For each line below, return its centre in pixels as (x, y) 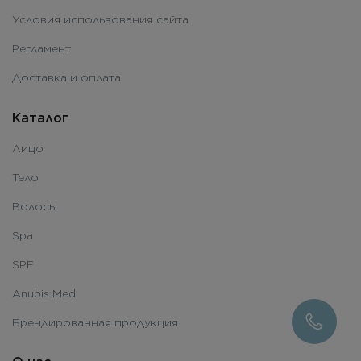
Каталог (40, 118)
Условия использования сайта (100, 20)
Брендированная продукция (95, 322)
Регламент (41, 49)
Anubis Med (44, 293)
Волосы (35, 206)
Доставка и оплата (66, 78)
